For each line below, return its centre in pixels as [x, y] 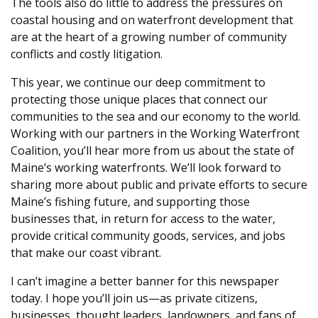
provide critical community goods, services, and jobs [148, 236]
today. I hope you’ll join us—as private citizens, [134, 298]
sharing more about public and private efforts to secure [159, 185]
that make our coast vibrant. [86, 253]
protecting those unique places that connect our [139, 100]
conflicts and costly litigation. [87, 54]
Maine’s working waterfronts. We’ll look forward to [146, 168]
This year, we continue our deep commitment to [138, 83]
